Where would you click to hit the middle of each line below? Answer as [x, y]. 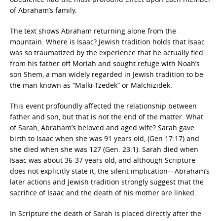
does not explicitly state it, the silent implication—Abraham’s [110, 171]
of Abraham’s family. [43, 10]
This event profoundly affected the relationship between [103, 106]
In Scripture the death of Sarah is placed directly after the [106, 213]
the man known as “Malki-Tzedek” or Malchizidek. [91, 85]
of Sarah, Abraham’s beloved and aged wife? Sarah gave [102, 128]
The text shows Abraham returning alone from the [93, 31]
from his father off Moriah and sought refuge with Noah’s [105, 63]
